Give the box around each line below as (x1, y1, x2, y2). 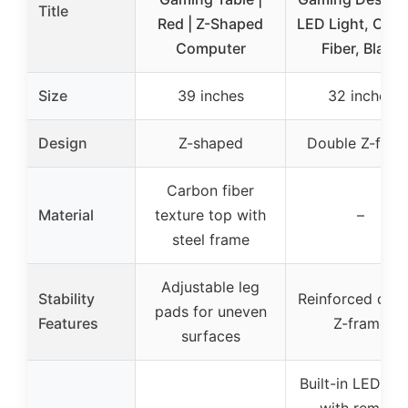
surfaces (180, 326, 240, 345)
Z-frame (333, 313, 388, 332)
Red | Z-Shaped (158, 14, 263, 33)
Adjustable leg (161, 277, 260, 296)
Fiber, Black (321, 38, 401, 57)
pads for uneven (154, 301, 267, 321)
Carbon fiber (167, 180, 254, 199)
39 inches (177, 86, 244, 105)
